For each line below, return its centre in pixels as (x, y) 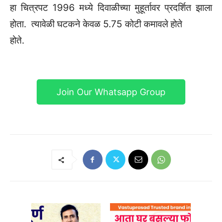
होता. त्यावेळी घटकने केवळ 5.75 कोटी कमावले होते (96, 24)
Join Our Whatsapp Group (111, 92)
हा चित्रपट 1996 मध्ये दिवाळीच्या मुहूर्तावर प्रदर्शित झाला (111, 8)
